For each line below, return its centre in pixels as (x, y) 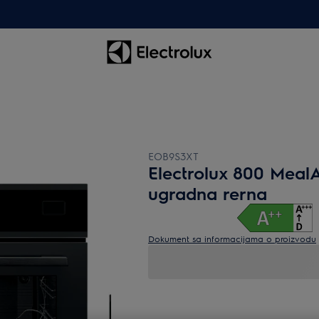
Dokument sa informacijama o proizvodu (232, 239)
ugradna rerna (208, 193)
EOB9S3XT (173, 156)
